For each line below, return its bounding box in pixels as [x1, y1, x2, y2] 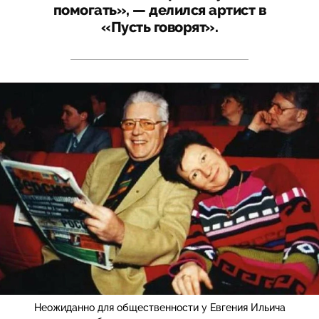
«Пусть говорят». [101, 19, 218, 36]
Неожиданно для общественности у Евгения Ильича [33, 302, 286, 314]
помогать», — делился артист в [53, 1, 266, 19]
